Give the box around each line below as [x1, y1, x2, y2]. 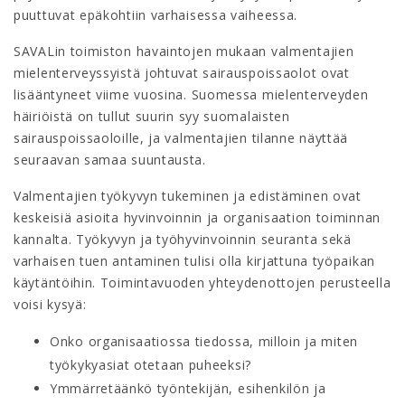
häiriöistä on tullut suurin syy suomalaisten [14, 107, 290, 125]
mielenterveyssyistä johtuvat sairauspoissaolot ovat [14, 63, 350, 81]
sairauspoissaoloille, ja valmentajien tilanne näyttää [14, 128, 349, 146]
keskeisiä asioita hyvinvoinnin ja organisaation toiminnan [14, 208, 381, 226]
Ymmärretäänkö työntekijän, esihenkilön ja [50, 379, 326, 397]
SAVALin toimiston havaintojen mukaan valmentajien [14, 42, 354, 60]
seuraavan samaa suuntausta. [14, 150, 206, 168]
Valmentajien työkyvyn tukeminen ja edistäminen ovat [14, 186, 362, 204]
